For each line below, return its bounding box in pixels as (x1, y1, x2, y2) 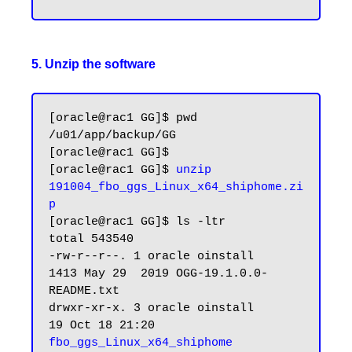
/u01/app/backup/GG (49, 129, 176, 143)
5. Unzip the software (31, 57, 156, 71)
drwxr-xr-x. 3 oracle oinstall (49, 302, 254, 316)
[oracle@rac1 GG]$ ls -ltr (49, 215, 225, 229)
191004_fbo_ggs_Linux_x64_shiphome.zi (49, 181, 303, 195)
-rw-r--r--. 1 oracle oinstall (49, 250, 254, 264)
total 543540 (49, 233, 134, 247)
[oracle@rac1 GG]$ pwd (49, 112, 197, 126)
